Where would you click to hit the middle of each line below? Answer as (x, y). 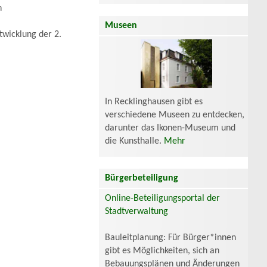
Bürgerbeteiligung (142, 178)
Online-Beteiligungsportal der (162, 199)
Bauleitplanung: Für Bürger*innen (170, 238)
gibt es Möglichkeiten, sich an (162, 251)
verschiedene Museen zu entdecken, (175, 115)
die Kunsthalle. (134, 142)
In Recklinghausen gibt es (154, 102)
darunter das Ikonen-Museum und (170, 128)
